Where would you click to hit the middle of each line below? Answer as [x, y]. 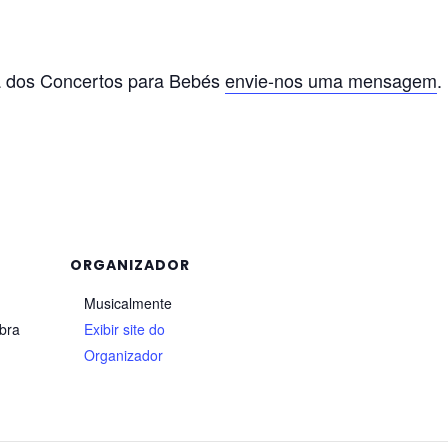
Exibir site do [125, 329]
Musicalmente [128, 303]
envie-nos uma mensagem [331, 80]
